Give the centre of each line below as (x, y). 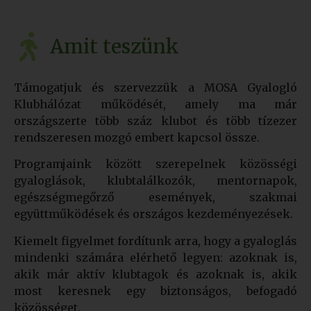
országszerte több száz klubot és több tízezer (155, 120)
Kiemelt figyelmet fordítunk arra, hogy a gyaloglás (155, 241)
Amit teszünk (115, 47)
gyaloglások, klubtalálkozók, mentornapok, (155, 181)
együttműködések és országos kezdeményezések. (153, 214)
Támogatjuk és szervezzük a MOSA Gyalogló (155, 87)
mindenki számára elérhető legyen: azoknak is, (155, 257)
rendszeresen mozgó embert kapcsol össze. (137, 137)
